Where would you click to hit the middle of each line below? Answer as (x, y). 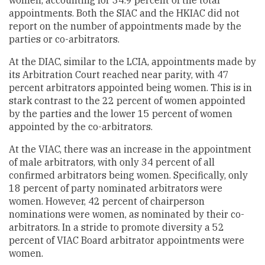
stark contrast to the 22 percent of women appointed (127, 100)
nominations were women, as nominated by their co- (127, 214)
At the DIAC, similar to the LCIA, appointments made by (132, 61)
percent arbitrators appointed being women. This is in (130, 87)
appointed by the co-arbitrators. (81, 126)
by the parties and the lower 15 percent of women (121, 113)
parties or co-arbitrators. (64, 39)
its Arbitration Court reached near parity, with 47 (119, 74)
